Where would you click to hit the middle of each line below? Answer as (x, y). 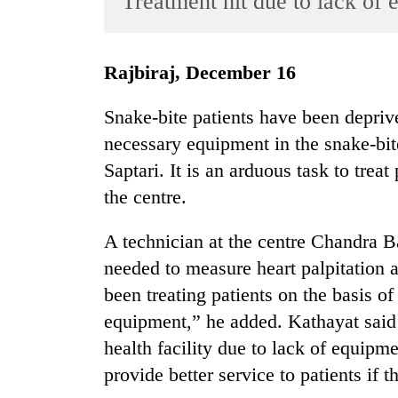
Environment (54, 246)
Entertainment (57, 107)
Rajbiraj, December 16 (207, 73)
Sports (36, 72)
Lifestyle (42, 142)
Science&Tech (59, 176)
